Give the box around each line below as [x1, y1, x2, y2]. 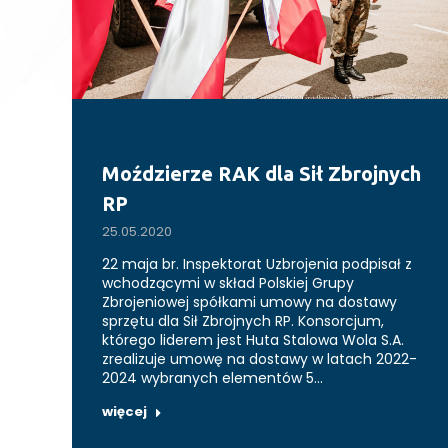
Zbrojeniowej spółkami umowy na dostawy [102, 292, 397, 313]
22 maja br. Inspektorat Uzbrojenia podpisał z [102, 254, 412, 275]
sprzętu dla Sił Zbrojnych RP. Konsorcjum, [102, 311, 384, 332]
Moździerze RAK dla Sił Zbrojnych [102, 162, 421, 186]
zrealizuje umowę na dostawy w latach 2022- [102, 349, 417, 370]
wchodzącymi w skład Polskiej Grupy [102, 273, 354, 294]
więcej [102, 402, 147, 422]
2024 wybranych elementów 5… [102, 368, 323, 389]
